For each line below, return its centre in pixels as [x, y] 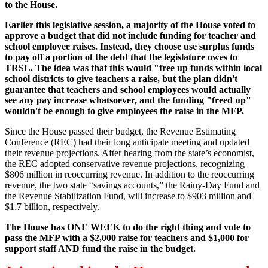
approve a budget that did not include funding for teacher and [130, 35]
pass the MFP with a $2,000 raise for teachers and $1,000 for [127, 237]
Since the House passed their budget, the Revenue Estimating [120, 131]
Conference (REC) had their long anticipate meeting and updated [127, 142]
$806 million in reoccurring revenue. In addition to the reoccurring [130, 174]
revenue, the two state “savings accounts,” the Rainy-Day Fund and [132, 185]
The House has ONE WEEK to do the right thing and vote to [128, 227]
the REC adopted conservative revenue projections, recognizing [125, 163]
